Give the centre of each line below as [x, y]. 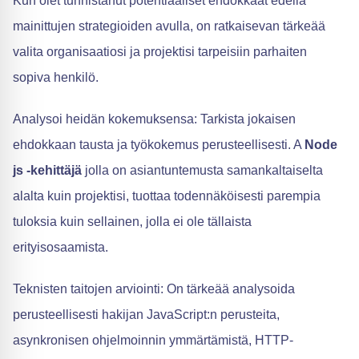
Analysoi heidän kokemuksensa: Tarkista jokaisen [154, 119]
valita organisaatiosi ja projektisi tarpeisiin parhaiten [160, 51]
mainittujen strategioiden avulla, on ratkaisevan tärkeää [169, 26]
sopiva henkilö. [56, 77]
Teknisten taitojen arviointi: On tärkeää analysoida [154, 288]
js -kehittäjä [49, 170]
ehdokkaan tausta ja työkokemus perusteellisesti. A [159, 144]
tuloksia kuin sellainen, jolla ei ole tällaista [132, 221]
